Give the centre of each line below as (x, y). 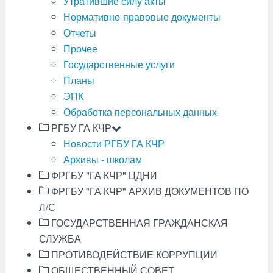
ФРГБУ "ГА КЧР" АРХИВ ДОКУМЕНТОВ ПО (148, 191)
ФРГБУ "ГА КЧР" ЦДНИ (103, 175)
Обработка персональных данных (140, 112)
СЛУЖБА (60, 239)
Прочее (80, 48)
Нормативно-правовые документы (142, 17)
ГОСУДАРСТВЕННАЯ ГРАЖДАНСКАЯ (138, 223)
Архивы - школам (102, 159)
